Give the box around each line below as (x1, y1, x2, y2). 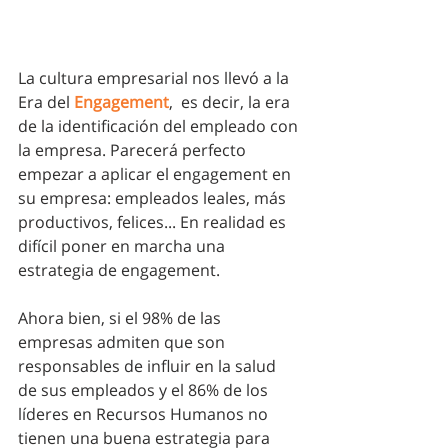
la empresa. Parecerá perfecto (18, 138, 250, 161)
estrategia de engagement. (18, 258, 224, 281)
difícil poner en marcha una (18, 234, 229, 257)
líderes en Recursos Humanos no (18, 402, 272, 425)
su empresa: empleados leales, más (18, 186, 290, 209)
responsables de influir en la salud (18, 354, 280, 377)
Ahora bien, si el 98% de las (18, 306, 225, 329)
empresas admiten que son (18, 330, 229, 353)
